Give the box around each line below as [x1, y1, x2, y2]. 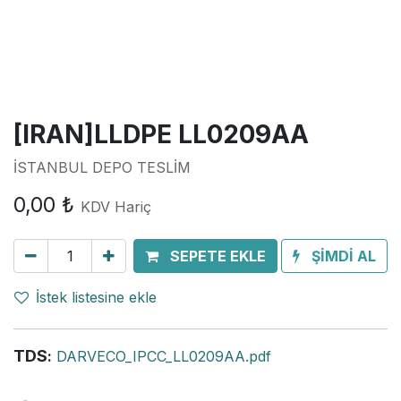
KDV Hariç [81, 198, 151, 216]
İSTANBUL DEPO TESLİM [13, 158, 191, 176]
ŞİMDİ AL [311, 247, 376, 265]
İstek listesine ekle [36, 288, 157, 306]
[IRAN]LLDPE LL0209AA [13, 119, 309, 149]
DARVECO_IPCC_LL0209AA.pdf [56, 347, 271, 365]
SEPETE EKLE [170, 247, 266, 265]
